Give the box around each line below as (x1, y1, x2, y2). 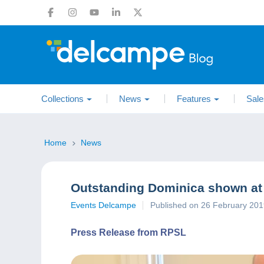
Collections (41, 94, 84, 104)
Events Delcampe (71, 200, 136, 210)
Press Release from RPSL (71, 227, 186, 237)
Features (177, 94, 211, 104)
